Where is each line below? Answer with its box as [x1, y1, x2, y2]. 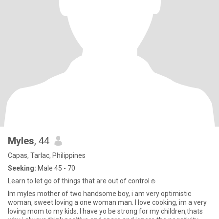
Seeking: [8, 164, 36, 172]
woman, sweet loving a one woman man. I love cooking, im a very [8, 198, 207, 206]
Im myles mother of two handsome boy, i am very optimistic [8, 190, 191, 197]
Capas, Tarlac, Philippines [8, 152, 86, 159]
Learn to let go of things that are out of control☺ [8, 177, 156, 185]
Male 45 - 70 [36, 164, 75, 172]
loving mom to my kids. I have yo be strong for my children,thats [8, 207, 203, 215]
